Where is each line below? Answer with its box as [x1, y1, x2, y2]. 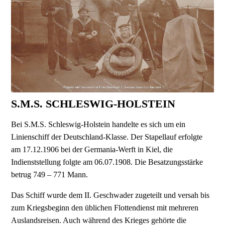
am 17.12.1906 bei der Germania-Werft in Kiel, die [11, 145, 173, 154]
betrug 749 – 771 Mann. [11, 170, 88, 179]
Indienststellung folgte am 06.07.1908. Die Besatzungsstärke [11, 158, 203, 167]
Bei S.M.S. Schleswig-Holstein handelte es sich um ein [11, 120, 186, 129]
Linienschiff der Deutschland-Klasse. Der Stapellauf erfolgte [11, 133, 203, 142]
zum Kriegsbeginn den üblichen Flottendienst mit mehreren [11, 203, 199, 212]
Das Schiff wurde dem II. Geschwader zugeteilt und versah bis [11, 191, 210, 200]
